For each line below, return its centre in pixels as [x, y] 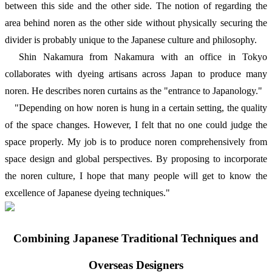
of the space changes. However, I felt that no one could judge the [136, 125]
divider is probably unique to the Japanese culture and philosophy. [131, 40]
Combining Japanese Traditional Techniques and [136, 238]
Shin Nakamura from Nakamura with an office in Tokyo [136, 57]
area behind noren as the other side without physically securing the [136, 23]
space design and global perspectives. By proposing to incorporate [136, 159]
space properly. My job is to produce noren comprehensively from [136, 142]
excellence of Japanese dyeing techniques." [87, 193]
